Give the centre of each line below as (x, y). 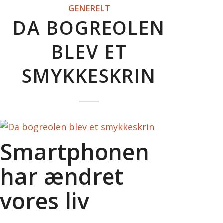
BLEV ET (89, 52)
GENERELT (89, 9)
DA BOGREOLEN (89, 28)
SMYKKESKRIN (89, 76)
